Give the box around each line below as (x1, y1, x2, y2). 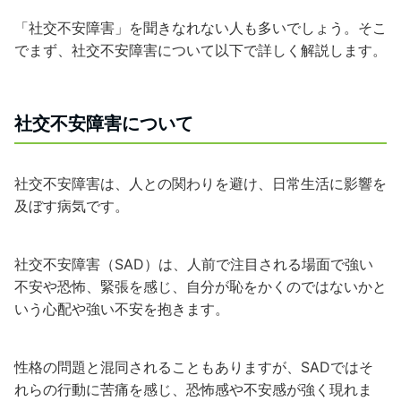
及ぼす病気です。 (14, 197, 129, 215)
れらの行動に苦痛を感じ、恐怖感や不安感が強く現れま (14, 380, 372, 398)
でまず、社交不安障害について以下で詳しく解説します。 (14, 41, 387, 59)
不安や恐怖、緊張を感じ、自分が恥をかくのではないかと (14, 277, 387, 295)
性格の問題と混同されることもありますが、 (14, 358, 301, 376)
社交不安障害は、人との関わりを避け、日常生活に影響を (14, 175, 387, 192)
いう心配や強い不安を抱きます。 (14, 300, 229, 318)
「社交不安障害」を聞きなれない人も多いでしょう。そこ (14, 19, 387, 37)
